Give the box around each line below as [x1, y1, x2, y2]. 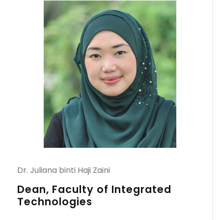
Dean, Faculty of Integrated [17, 182, 171, 196]
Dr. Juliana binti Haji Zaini [17, 165, 110, 176]
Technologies [17, 194, 92, 209]
